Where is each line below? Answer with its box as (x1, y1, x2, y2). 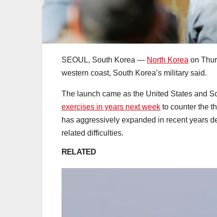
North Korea (147, 56, 188, 64)
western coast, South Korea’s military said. (62, 69, 207, 77)
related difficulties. (62, 129, 124, 138)
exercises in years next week (62, 103, 160, 111)
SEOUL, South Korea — (62, 56, 147, 64)
